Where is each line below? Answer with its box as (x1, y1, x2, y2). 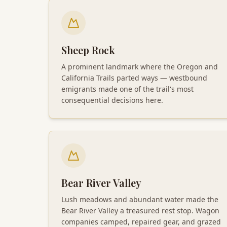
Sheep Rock (61, 43, 115, 57)
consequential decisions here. (61, 95, 163, 105)
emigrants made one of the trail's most (61, 84, 194, 94)
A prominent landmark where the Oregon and (61, 61, 218, 71)
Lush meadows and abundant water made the (61, 194, 218, 204)
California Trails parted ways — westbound (61, 72, 207, 83)
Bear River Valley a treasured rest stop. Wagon (61, 205, 219, 215)
